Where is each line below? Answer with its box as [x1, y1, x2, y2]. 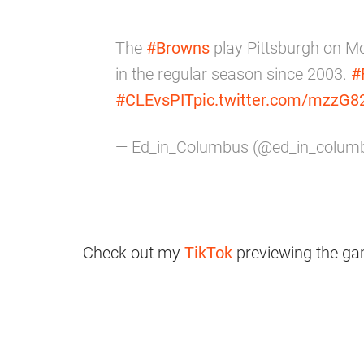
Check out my [83, 243, 184, 263]
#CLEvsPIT [115, 90, 193, 110]
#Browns [146, 38, 210, 58]
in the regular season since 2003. [115, 64, 351, 84]
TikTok [184, 243, 232, 263]
